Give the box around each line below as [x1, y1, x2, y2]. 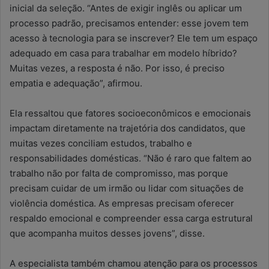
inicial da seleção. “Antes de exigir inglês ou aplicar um [10, 2, 242, 14]
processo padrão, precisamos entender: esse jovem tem [10, 17, 249, 29]
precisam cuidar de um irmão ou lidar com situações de [10, 183, 244, 195]
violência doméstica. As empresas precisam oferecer [10, 198, 234, 210]
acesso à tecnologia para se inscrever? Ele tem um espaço [10, 32, 258, 44]
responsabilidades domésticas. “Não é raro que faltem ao [10, 153, 252, 165]
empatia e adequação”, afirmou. [10, 77, 142, 89]
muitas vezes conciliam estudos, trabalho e [10, 138, 192, 150]
